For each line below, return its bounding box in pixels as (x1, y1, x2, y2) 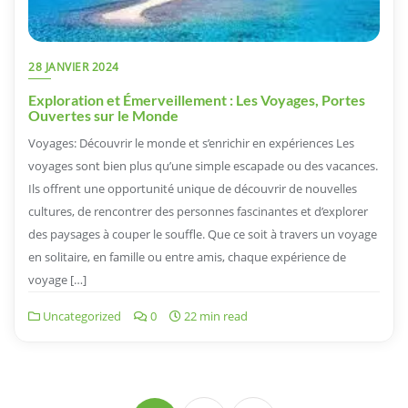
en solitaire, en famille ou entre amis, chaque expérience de (28, 249, 346, 266)
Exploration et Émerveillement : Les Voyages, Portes (28, 91, 365, 109)
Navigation (131, 367, 240, 394)
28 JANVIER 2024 (28, 59, 119, 76)
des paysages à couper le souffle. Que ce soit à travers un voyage (28, 226, 377, 243)
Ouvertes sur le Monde (28, 107, 178, 125)
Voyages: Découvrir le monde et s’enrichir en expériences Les (28, 135, 354, 152)
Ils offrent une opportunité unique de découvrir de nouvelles (28, 180, 357, 198)
